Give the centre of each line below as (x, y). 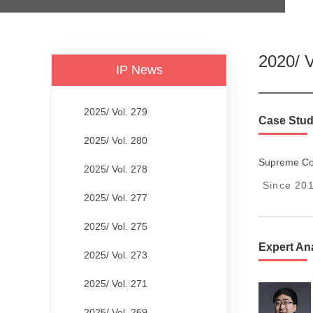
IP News (139, 70)
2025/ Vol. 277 (116, 198)
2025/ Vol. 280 (116, 141)
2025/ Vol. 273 (116, 255)
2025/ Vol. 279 (116, 112)
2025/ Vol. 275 (116, 227)
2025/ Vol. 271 (116, 284)
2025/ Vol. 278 (116, 169)
